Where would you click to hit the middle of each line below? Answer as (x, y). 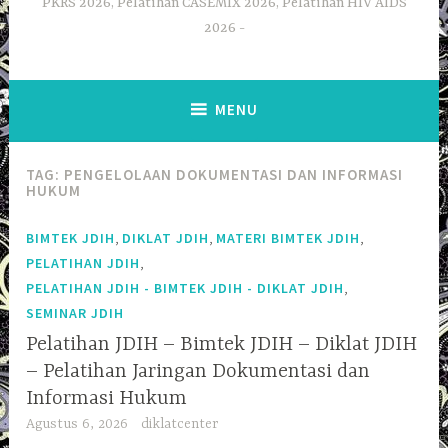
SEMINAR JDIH (75, 312)
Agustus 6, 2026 (77, 424)
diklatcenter (179, 424)
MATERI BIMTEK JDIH (288, 237)
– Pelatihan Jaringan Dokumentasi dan (198, 372)
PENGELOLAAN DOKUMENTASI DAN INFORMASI (234, 175)
